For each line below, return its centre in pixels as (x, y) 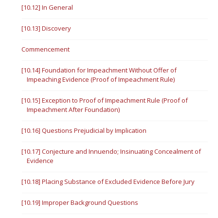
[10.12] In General (47, 7)
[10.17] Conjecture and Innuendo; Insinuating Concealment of (111, 151)
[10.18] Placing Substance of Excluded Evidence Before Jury (108, 182)
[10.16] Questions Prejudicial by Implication (84, 130)
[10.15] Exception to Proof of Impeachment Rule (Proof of (105, 100)
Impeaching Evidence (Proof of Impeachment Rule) (101, 79)
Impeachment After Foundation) (73, 109)
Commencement (46, 49)
